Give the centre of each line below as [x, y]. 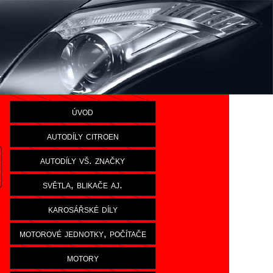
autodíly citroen [83, 136]
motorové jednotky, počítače [83, 233]
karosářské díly [83, 209]
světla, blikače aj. [83, 185]
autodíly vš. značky [83, 160]
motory [83, 258]
